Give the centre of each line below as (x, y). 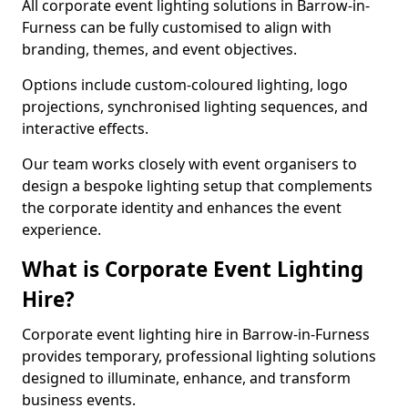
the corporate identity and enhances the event (182, 208)
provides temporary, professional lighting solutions (199, 356)
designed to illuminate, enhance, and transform (186, 378)
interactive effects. (87, 128)
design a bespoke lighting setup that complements (197, 186)
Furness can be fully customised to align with (177, 27)
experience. (61, 229)
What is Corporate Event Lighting (193, 269)
